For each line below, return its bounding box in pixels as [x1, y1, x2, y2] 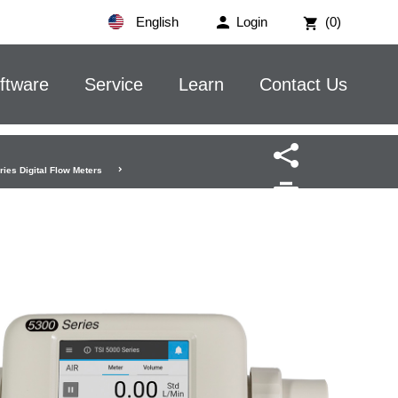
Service [84, 75, 143, 94]
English [132, 14, 179, 29]
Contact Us [259, 75, 347, 94]
